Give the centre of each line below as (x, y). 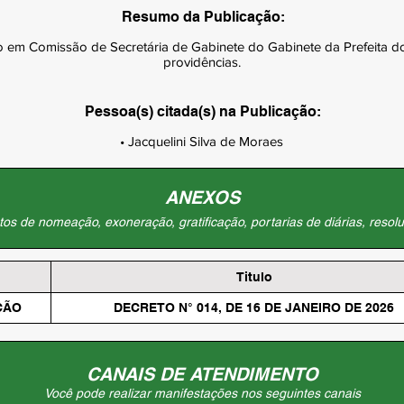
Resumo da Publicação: (203, 17)
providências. (202, 62)
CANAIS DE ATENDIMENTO (202, 374)
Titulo (254, 276)
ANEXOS (202, 197)
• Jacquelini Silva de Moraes (202, 141)
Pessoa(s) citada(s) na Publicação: (203, 111)
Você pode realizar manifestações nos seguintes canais (202, 393)
